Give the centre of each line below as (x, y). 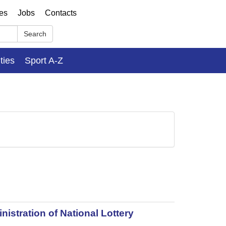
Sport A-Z (44, 60)
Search (35, 34)
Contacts (61, 13)
